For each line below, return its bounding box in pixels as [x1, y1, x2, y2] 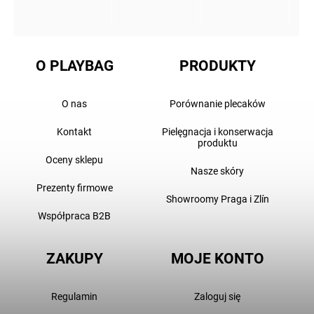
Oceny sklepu [46, 153, 103, 165]
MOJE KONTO [170, 250, 264, 268]
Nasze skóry [191, 165, 244, 177]
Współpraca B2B [38, 210, 111, 221]
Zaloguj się [194, 290, 240, 302]
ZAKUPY [46, 250, 103, 268]
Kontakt [57, 125, 92, 137]
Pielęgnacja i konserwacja [161, 125, 273, 137]
